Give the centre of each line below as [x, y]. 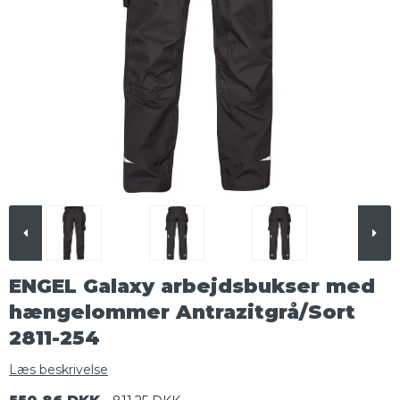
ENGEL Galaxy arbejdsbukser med [192, 286]
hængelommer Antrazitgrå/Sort [182, 312]
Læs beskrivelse [58, 370]
